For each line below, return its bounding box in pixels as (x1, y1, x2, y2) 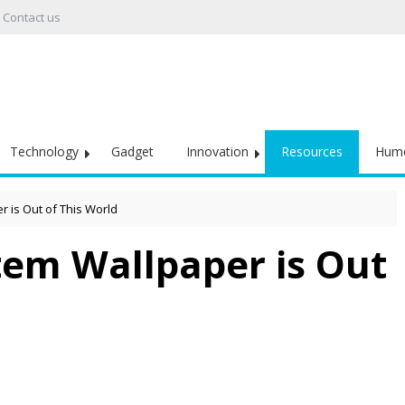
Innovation (186, 143, 249, 160)
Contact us (3, 9, 61, 25)
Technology (10, 143, 79, 160)
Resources (281, 143, 343, 160)
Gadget (111, 143, 154, 160)
